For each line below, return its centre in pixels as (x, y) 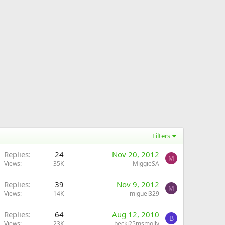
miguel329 (144, 194)
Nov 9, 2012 (138, 184)
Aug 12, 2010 (136, 214)
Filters (161, 136)
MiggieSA (146, 163)
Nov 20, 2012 (136, 154)
